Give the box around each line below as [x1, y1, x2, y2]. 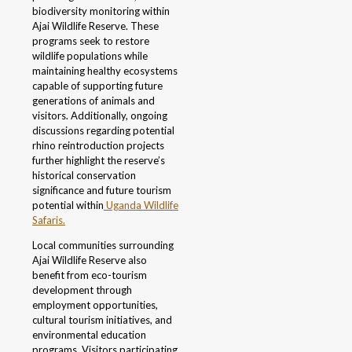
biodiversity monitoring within [32, 5, 170, 18]
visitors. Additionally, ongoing [32, 109, 167, 123]
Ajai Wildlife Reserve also [32, 254, 147, 267]
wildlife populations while [32, 49, 148, 63]
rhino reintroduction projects [32, 139, 164, 152]
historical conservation [32, 169, 136, 182]
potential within [32, 199, 104, 212]
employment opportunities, [32, 299, 158, 312]
